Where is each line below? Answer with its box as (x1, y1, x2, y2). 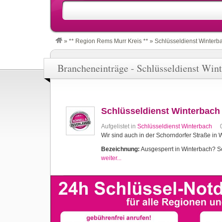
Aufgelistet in (101, 123, 137, 130)
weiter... (101, 155, 121, 162)
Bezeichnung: (101, 146, 140, 153)
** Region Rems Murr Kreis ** (69, 38, 148, 45)
